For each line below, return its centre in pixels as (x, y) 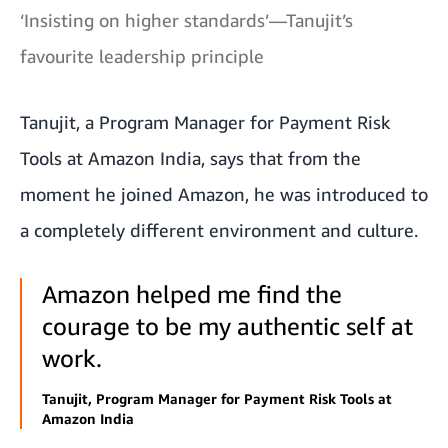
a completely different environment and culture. (219, 229)
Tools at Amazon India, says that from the (190, 157)
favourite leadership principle (142, 55)
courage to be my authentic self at (227, 325)
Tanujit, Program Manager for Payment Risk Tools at (217, 398)
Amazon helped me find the (192, 293)
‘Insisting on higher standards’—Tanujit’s (186, 19)
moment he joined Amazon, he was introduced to (224, 193)
